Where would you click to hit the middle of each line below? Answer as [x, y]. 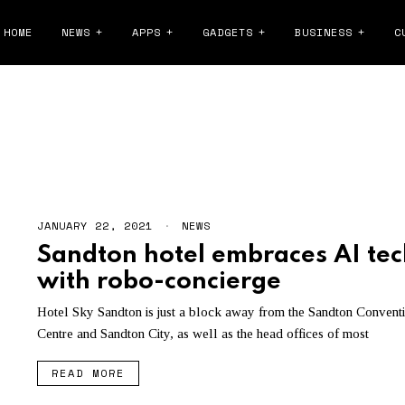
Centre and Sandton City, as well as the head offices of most [202, 334]
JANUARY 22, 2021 [94, 225]
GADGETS [228, 32]
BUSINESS [324, 32]
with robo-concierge [159, 281]
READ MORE [88, 373]
